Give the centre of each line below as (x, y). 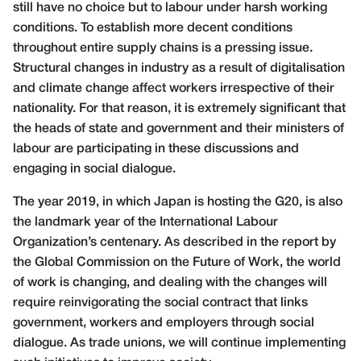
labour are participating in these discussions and (156, 149)
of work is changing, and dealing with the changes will (170, 283)
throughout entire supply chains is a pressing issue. (163, 49)
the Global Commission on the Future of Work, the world (177, 263)
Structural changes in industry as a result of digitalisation (179, 69)
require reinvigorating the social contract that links (160, 303)
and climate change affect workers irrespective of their (174, 89)
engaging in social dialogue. (94, 170)
